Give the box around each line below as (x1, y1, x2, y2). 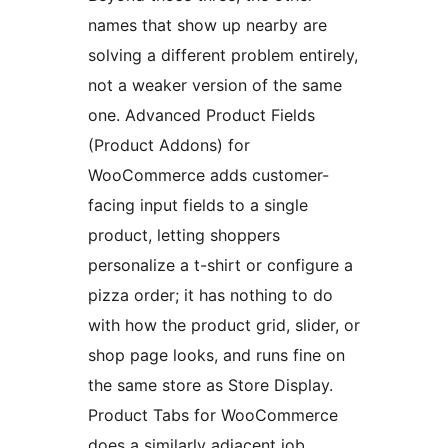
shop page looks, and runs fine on (88, 344, 345, 365)
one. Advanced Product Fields (88, 104, 315, 125)
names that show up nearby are (88, 14, 327, 35)
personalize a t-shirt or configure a (88, 254, 353, 275)
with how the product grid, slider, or (88, 314, 360, 335)
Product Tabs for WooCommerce (88, 404, 338, 425)
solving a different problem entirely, (88, 44, 358, 65)
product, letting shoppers (88, 224, 280, 245)
